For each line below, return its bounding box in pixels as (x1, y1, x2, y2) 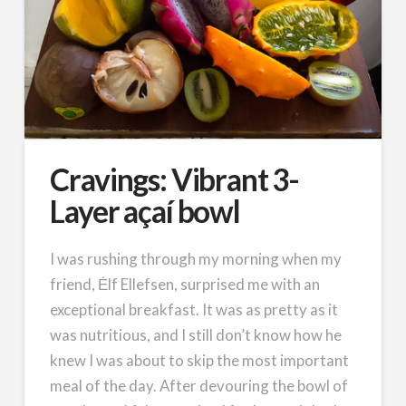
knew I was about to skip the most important (50, 350, 350, 370)
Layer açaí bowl (50, 192, 240, 229)
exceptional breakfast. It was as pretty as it (50, 299, 339, 319)
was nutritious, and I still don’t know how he (50, 324, 343, 344)
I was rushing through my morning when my (50, 248, 343, 268)
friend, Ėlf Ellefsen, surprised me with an (50, 274, 321, 294)
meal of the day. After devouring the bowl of (50, 375, 349, 395)
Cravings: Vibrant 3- (50, 160, 299, 198)
